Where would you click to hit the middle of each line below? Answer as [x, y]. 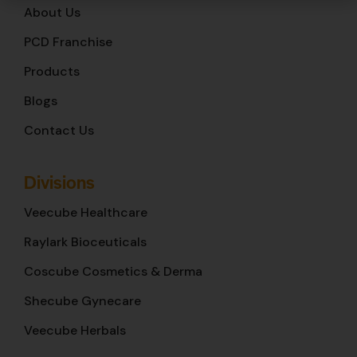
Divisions [59, 181]
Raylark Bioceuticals [85, 241]
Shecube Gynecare [82, 300]
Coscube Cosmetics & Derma [113, 271]
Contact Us [59, 130]
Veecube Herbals [75, 330]
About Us [52, 12]
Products [52, 71]
